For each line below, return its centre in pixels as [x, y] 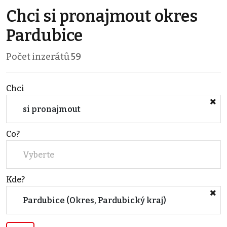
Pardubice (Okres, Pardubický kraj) [94, 200]
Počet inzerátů [39, 57]
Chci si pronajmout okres [102, 16]
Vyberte [39, 155]
